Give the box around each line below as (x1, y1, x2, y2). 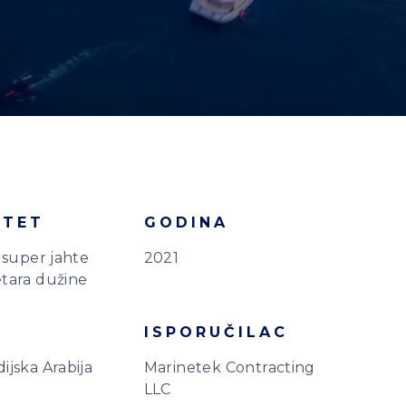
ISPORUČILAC (143, 324, 288, 341)
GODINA (143, 214, 228, 231)
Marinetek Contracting (143, 359, 315, 376)
